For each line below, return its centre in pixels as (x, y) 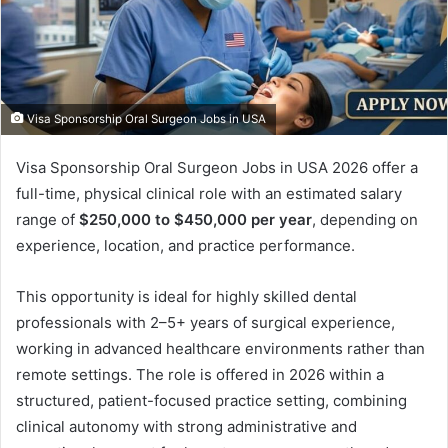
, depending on (365, 220)
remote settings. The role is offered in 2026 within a (200, 375)
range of (47, 220)
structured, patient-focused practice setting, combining (211, 401)
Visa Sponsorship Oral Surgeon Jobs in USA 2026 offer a (217, 168)
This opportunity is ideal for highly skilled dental (186, 297)
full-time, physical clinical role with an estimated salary (209, 194)
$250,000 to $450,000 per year (195, 220)
